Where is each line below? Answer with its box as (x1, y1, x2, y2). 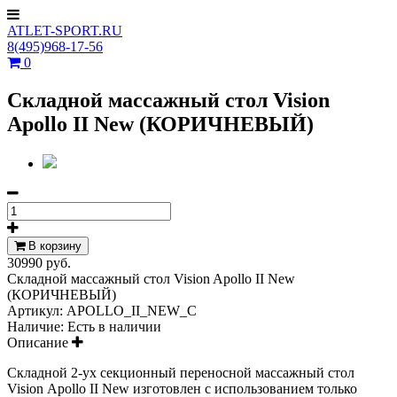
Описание (7, 334, 72, 350)
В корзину (28, 238, 82, 253)
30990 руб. (7, 254, 71, 270)
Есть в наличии (67, 318, 161, 334)
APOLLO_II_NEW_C (66, 302, 197, 318)
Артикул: (7, 302, 66, 318)
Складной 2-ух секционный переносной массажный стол (7, 364, 354, 380)
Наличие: (7, 318, 67, 334)
